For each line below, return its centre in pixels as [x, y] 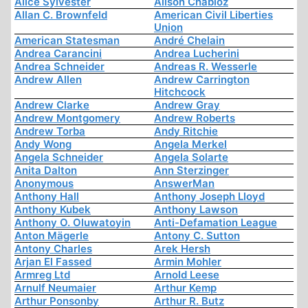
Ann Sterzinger [191, 170]
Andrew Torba [50, 131]
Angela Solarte [191, 157]
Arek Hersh [182, 249]
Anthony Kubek [53, 210]
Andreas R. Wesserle [206, 67]
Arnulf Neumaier [55, 288]
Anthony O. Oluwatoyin [73, 223]
